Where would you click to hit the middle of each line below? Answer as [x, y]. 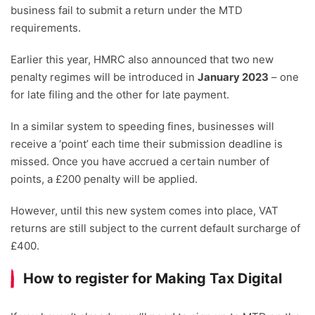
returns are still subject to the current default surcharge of [155, 229]
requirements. [46, 28]
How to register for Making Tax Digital [153, 279]
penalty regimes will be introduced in [104, 77]
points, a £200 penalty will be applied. [104, 179]
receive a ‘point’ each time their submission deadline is [147, 144]
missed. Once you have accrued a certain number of [140, 162]
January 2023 [233, 77]
